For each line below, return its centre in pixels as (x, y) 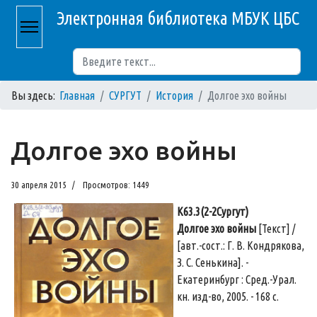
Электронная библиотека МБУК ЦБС (178, 18)
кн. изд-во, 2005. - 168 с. (228, 296)
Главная (77, 96)
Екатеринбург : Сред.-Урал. (237, 279)
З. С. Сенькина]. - (213, 263)
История (174, 96)
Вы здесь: (35, 96)
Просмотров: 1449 (116, 185)
